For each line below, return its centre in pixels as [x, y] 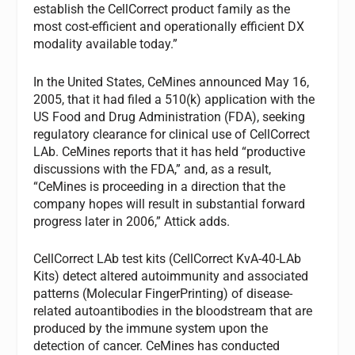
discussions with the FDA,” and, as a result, [153, 169]
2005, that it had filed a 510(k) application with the [174, 99]
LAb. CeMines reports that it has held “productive [170, 151]
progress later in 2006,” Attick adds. [132, 221]
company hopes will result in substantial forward [170, 204]
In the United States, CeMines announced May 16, [172, 82]
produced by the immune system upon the [151, 329]
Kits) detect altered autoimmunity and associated [171, 277]
